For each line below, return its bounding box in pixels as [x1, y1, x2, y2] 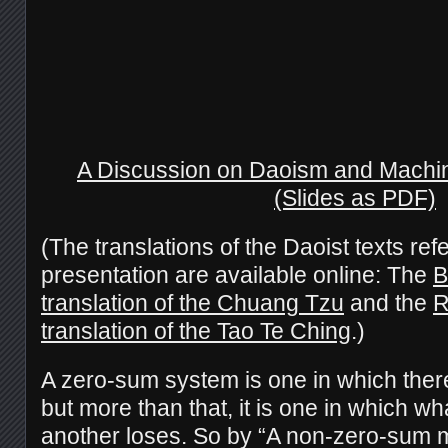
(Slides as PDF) [274, 184, 436, 211]
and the [344, 289, 433, 316]
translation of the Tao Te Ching [41, 317, 351, 344]
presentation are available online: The [41, 261, 433, 288]
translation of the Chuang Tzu [41, 289, 344, 316]
